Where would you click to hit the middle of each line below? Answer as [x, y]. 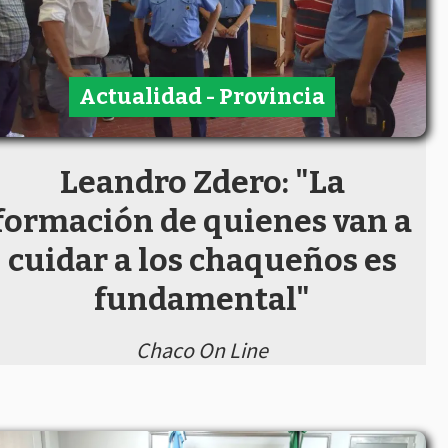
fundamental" [202, 298]
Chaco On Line [202, 349]
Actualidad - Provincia [202, 97]
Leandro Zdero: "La [202, 181]
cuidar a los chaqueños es [202, 259]
